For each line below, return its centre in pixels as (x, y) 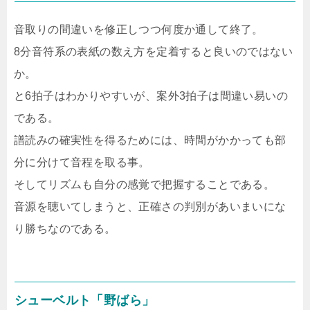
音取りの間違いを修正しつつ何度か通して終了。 (139, 29)
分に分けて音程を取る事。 (82, 162)
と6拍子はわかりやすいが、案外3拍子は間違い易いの (151, 96)
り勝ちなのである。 (65, 229)
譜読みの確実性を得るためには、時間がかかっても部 (150, 140)
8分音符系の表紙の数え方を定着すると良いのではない (153, 52)
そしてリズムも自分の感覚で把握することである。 (145, 184)
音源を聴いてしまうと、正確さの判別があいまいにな (150, 207)
